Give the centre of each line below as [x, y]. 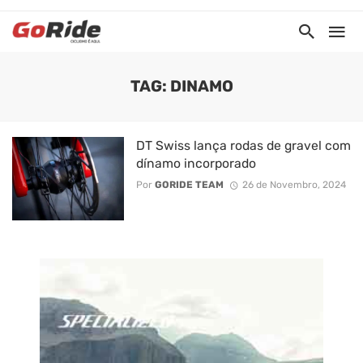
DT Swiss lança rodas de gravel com [243, 145]
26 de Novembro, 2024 [294, 185]
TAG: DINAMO [181, 86]
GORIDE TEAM [189, 185]
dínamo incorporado [196, 163]
